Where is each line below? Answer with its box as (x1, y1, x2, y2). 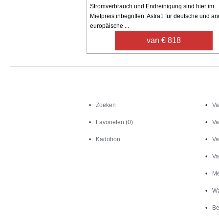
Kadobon (96, 135, 121, 143)
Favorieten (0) (96, 118, 133, 126)
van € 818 (147, 36, 181, 44)
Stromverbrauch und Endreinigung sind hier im (90, 2, 214, 10)
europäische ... (90, 22, 129, 29)
